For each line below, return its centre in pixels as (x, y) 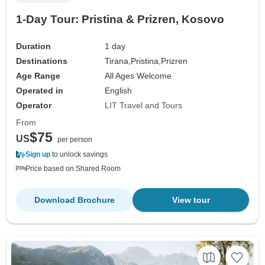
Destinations (42, 61)
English (119, 91)
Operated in (40, 91)
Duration (33, 46)
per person (75, 140)
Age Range (38, 76)
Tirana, (118, 61)
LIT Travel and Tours (144, 106)
